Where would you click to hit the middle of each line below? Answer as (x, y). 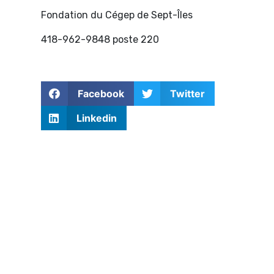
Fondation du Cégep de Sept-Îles (117, 15)
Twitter (188, 94)
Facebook (101, 94)
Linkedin (96, 118)
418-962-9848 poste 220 (100, 40)
